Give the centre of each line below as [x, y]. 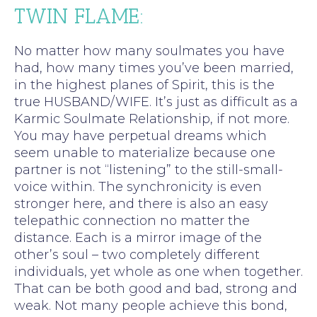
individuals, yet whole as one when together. [158, 271]
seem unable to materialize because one [145, 152]
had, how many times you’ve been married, [154, 68]
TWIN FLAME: [79, 16]
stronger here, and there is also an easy [141, 203]
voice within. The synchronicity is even [138, 186]
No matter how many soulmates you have [149, 51]
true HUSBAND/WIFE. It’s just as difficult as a [156, 102]
